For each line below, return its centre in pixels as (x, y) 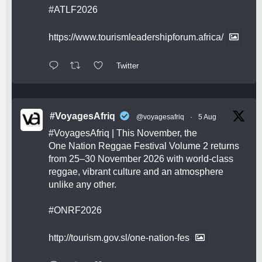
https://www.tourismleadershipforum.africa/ (136, 37)
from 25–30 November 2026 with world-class (141, 158)
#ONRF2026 (75, 210)
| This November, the (153, 133)
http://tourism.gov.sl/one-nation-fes (119, 237)
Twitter (127, 66)
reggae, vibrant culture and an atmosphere (136, 171)
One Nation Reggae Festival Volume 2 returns (144, 146)
